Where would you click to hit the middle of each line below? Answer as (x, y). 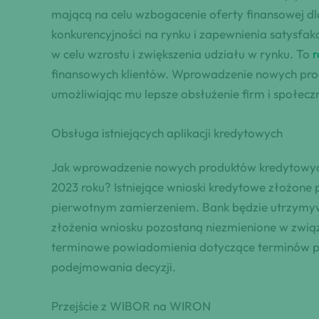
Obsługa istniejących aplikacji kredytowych (167, 133)
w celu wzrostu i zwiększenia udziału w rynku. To (182, 53)
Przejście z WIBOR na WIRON (131, 306)
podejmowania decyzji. (114, 267)
